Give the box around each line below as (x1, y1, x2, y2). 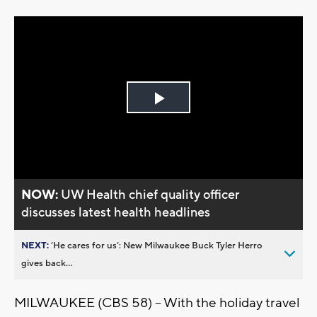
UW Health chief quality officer (61, 186, 240, 203)
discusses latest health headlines (21, 204, 211, 221)
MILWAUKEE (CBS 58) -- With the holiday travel (14, 294, 300, 311)
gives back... (21, 257, 72, 269)
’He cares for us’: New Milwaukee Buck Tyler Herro (51, 239, 263, 251)
